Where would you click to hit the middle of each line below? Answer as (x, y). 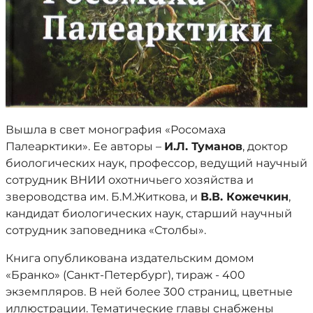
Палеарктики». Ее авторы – (85, 146)
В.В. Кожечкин (245, 196)
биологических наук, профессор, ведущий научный (156, 163)
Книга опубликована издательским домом (130, 258)
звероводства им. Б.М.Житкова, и (103, 196)
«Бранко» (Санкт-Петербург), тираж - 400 (125, 275)
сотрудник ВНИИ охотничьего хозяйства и (130, 180)
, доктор (265, 146)
